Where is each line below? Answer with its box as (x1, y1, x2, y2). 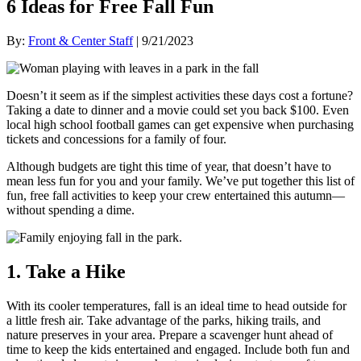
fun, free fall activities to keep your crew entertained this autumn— (6, 189, 345, 203)
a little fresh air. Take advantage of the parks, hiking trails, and (6, 313, 321, 328)
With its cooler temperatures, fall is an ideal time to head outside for (6, 299, 346, 313)
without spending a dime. (6, 203, 135, 218)
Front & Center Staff (28, 34, 133, 48)
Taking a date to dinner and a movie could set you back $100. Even (6, 103, 349, 118)
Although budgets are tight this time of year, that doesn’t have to (6, 160, 331, 174)
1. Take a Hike (6, 261, 126, 283)
